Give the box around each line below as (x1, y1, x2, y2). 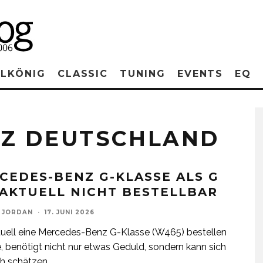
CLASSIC (57, 68, 109, 79)
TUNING (120, 68, 166, 79)
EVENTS (177, 68, 224, 79)
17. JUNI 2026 (45, 208, 95, 216)
